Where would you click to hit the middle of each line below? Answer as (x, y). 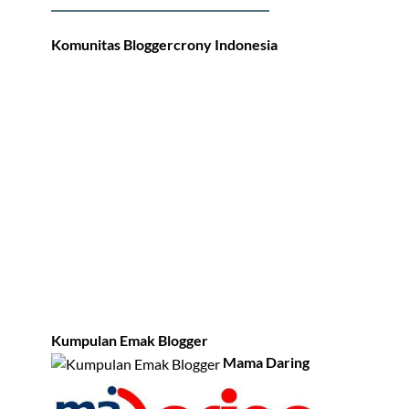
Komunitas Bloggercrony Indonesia (164, 44)
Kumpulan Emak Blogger (130, 340)
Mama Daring (266, 362)
